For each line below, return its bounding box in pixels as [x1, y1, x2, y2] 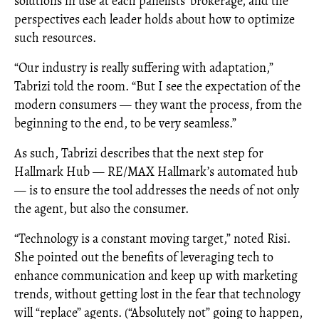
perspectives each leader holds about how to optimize [14, 11, 295, 28]
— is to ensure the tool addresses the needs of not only [14, 182, 299, 199]
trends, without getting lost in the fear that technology [14, 286, 300, 303]
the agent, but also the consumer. [14, 200, 189, 217]
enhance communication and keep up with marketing [14, 267, 298, 284]
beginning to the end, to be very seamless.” [14, 115, 236, 132]
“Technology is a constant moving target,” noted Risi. [14, 230, 291, 247]
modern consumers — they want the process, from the [14, 96, 302, 113]
